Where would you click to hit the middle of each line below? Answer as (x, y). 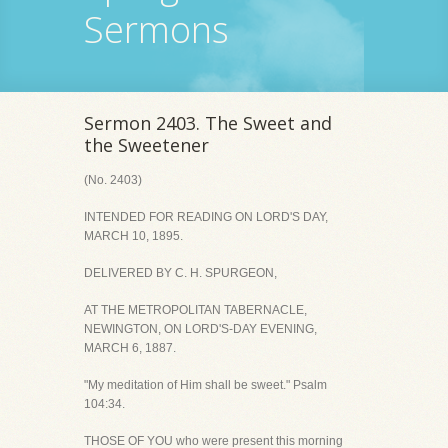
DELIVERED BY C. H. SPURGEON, (180, 273)
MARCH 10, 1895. (133, 236)
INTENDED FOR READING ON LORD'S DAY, (206, 217)
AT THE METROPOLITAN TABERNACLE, (195, 310)
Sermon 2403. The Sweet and (208, 123)
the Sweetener (146, 145)
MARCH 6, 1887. (130, 348)
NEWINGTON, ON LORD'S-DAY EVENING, (200, 329)
